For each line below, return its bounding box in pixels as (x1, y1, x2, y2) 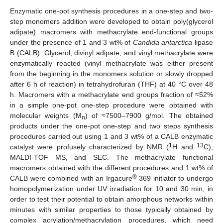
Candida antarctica (132, 38, 193, 46)
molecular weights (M (10, 111, 82, 119)
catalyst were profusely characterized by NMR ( (10, 142, 169, 151)
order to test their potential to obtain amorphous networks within (10, 195, 213, 203)
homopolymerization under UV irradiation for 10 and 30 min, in (10, 184, 213, 193)
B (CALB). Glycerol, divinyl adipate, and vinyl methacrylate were (10, 48, 213, 57)
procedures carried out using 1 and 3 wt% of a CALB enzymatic (10, 132, 213, 140)
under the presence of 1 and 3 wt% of (10, 38, 133, 46)
